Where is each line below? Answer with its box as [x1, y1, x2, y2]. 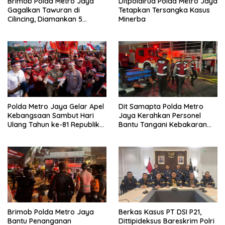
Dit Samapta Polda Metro [119, 102, 203, 111]
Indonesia [8, 129, 40, 139]
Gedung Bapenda [119, 129, 177, 139]
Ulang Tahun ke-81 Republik [8, 120, 99, 130]
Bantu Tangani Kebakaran [119, 120, 207, 130]
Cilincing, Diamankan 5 [8, 15, 82, 24]
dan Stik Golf [8, 33, 51, 42]
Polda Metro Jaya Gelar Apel [8, 102, 104, 111]
